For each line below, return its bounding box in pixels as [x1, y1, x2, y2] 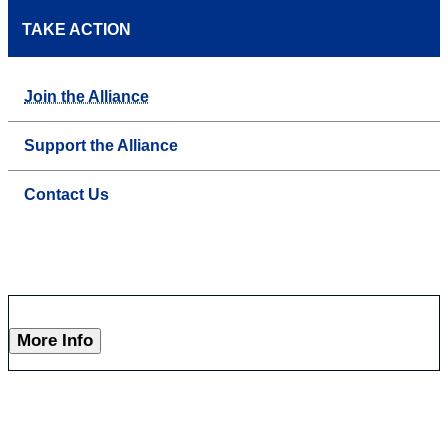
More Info [17, 331, 93, 351]
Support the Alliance [24, 137, 178, 155]
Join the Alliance [24, 88, 149, 106]
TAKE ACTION [22, 21, 131, 39]
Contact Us [24, 186, 109, 204]
